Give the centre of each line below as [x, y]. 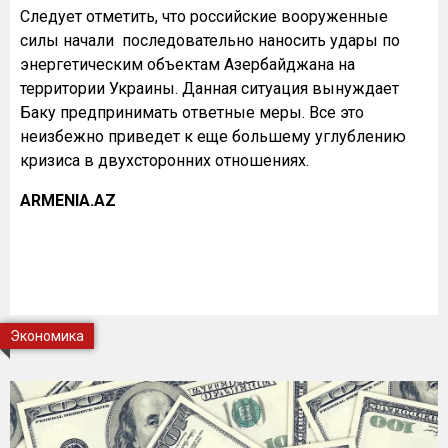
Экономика [47, 336]
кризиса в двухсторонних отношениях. [164, 160]
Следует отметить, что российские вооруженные [204, 16]
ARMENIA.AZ [68, 200]
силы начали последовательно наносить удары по [210, 40]
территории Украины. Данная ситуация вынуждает [209, 88]
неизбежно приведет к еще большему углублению [213, 136]
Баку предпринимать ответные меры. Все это [192, 112]
